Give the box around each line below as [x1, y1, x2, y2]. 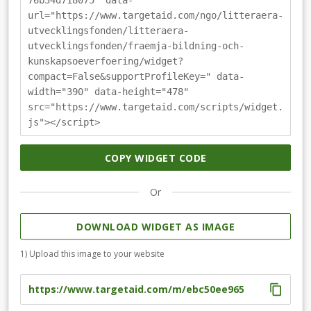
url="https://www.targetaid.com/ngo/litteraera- [28, 10, 283, 22]
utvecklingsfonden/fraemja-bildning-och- [28, 40, 244, 52]
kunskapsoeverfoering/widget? [28, 56, 183, 67]
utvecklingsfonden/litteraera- [28, 25, 189, 37]
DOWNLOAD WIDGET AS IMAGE [76, 219, 235, 233]
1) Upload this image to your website [20, 247, 165, 260]
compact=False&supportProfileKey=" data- [28, 71, 244, 83]
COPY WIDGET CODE [104, 151, 207, 165]
